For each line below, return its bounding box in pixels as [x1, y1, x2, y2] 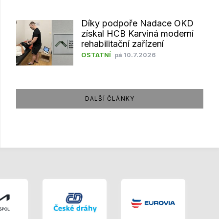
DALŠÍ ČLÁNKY [85, 95, 135, 103]
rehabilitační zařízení [81, 38, 164, 49]
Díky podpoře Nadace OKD [81, 18, 194, 28]
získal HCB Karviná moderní [81, 28, 194, 39]
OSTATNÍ [81, 51, 111, 59]
